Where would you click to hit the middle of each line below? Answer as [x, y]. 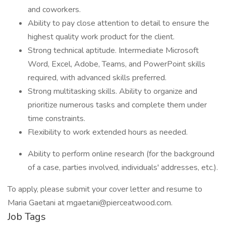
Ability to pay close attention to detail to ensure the [119, 23]
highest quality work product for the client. [101, 37]
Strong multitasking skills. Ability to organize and [112, 91]
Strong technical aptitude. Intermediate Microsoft [113, 50]
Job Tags [27, 217]
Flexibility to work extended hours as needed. [108, 132]
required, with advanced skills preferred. [97, 78]
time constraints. [56, 119]
